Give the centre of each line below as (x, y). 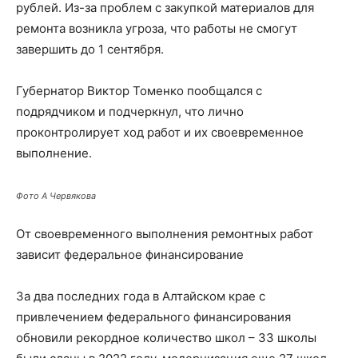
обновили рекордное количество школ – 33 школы (166, 338)
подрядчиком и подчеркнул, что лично (130, 111)
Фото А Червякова (56, 196)
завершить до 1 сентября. (90, 49)
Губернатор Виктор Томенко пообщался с (139, 91)
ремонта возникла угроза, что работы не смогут (157, 28)
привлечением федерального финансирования (153, 317)
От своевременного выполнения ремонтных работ (165, 234)
